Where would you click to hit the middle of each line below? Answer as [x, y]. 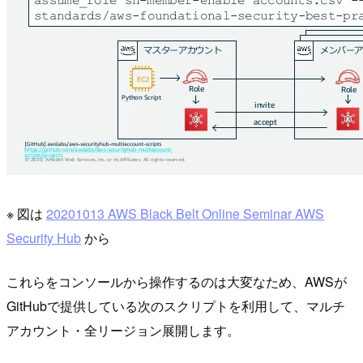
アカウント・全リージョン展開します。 [123, 331]
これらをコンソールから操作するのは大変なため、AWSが [177, 282]
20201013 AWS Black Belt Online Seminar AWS [185, 214]
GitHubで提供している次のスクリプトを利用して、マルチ [176, 306]
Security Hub [44, 238]
